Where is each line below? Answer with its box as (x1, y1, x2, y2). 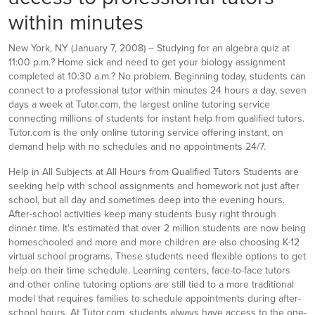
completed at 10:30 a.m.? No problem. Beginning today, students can (8, 70, 306, 82)
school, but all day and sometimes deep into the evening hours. (8, 194, 285, 206)
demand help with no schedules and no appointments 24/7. (8, 141, 266, 153)
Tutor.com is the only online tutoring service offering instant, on (8, 127, 283, 139)
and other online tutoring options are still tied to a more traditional (8, 278, 294, 290)
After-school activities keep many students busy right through (8, 208, 276, 220)
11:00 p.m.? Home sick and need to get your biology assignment (8, 56, 285, 68)
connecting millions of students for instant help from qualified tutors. (8, 112, 304, 124)
